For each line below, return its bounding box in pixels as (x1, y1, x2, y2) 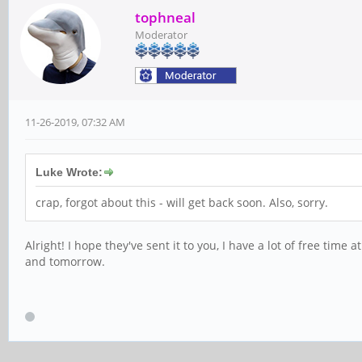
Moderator (135, 27, 187, 42)
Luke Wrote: (36, 166, 103, 179)
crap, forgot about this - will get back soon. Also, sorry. (36, 195, 328, 210)
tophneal (135, 8, 196, 27)
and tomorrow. (25, 254, 105, 269)
